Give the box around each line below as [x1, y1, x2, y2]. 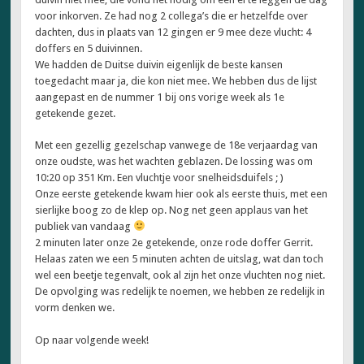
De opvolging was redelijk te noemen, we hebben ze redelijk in [35, 285, 326, 298]
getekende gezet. [35, 106, 116, 119]
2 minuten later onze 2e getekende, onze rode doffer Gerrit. [35, 236, 314, 249]
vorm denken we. [35, 301, 115, 314]
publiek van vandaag [35, 220, 134, 233]
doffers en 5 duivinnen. [35, 41, 143, 54]
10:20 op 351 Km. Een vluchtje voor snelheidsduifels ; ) [35, 171, 284, 184]
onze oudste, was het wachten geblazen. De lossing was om [35, 155, 314, 168]
